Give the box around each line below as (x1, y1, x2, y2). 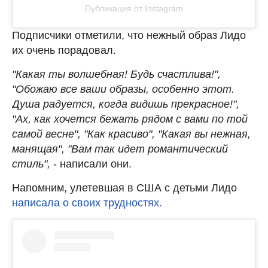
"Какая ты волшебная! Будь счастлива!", (12, 68, 221, 80)
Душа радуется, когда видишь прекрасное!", (12, 98, 239, 110)
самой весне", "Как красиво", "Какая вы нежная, (12, 127, 251, 140)
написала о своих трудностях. (12, 196, 162, 209)
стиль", (12, 157, 53, 170)
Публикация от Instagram (85, 3, 183, 13)
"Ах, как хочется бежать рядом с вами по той (12, 112, 248, 125)
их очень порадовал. (12, 44, 116, 56)
